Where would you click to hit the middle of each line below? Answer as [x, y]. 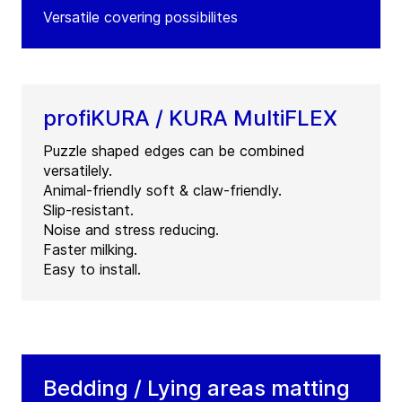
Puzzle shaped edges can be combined [174, 151]
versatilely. [78, 171]
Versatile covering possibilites [140, 17]
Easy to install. [92, 270]
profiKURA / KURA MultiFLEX [190, 118]
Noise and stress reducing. [131, 230]
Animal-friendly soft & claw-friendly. [162, 191]
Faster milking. [90, 250]
